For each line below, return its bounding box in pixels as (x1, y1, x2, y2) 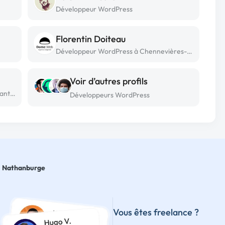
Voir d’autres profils (70, 75, 148, 87)
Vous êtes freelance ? (113, 206, 199, 218)
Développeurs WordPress (70, 90, 150, 99)
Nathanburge (2, 163, 45, 172)
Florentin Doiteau (56, 33, 126, 45)
